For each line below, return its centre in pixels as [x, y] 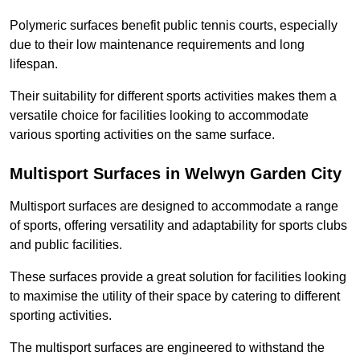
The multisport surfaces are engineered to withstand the [167, 348]
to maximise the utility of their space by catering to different [175, 297]
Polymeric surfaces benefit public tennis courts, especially [174, 26]
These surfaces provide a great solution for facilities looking [178, 277]
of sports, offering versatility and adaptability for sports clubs [178, 226]
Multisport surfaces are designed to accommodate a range [174, 207]
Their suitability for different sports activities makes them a [173, 96]
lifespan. [34, 64]
